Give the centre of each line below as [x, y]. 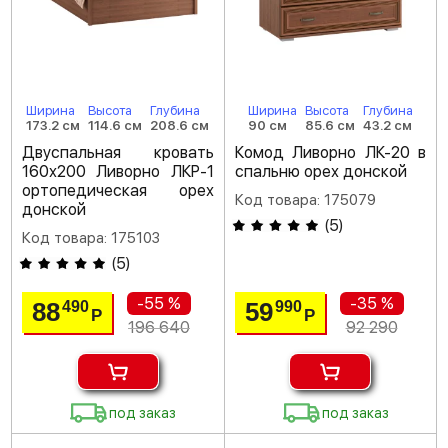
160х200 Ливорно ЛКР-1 [118, 171]
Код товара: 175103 [91, 238]
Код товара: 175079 [305, 200]
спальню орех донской [320, 171]
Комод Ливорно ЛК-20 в [330, 152]
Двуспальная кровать [118, 152]
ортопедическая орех [118, 190]
